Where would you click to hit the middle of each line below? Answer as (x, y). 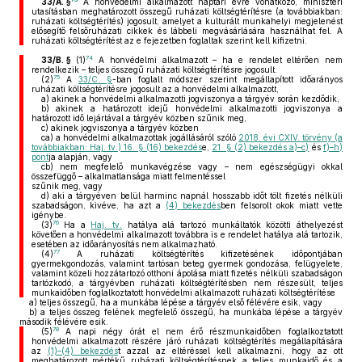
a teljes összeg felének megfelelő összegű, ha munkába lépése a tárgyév (190, 312)
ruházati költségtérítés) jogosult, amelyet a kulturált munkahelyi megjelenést (187, 21)
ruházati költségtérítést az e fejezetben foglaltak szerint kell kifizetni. (169, 40)
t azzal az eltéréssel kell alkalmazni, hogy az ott (230, 351)
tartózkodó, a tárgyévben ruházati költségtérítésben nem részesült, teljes (187, 283)
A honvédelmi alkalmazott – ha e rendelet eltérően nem (218, 60)
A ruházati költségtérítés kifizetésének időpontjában (201, 254)
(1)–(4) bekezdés (82, 351)
